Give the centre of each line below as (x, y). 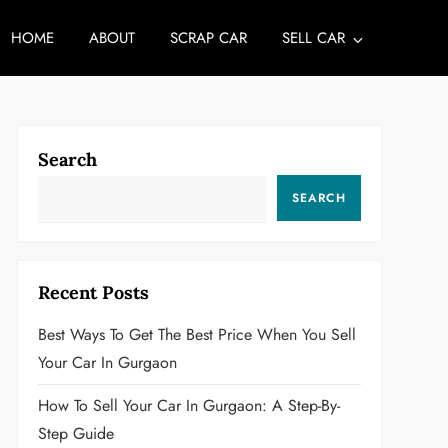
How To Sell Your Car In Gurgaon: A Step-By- (188, 405)
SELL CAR (313, 38)
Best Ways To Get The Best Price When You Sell (196, 334)
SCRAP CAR (208, 38)
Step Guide (75, 433)
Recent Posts (93, 292)
